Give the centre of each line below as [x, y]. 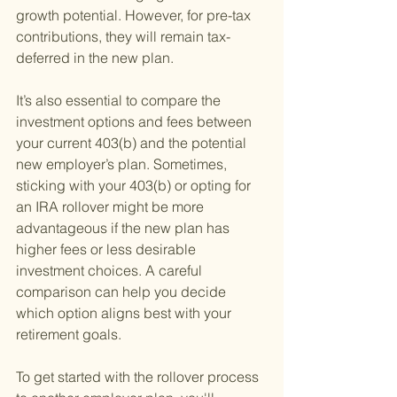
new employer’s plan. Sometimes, [123, 164]
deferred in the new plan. [95, 58]
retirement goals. [69, 335]
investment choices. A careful [111, 271]
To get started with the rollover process [139, 377]
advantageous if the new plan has [125, 228]
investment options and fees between [136, 122]
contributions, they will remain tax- [123, 37]
